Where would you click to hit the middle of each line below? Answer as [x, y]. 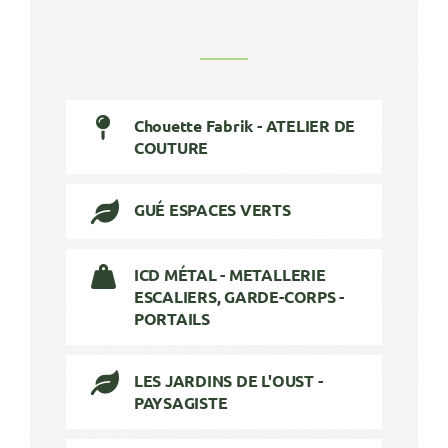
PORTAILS [171, 319]
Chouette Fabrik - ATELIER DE [244, 125]
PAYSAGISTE [180, 403]
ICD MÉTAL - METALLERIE [229, 275]
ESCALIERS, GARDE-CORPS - [239, 297]
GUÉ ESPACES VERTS [212, 209]
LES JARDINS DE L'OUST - [228, 381]
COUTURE [171, 147]
